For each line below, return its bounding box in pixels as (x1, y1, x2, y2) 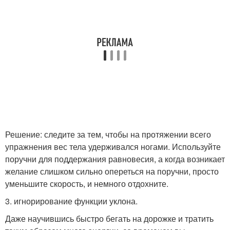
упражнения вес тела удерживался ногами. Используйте (5, 141, 221, 152)
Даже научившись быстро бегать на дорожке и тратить (5, 213, 214, 224)
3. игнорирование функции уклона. (5, 195, 138, 207)
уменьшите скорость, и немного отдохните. (5, 178, 168, 189)
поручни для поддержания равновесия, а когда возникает (5, 153, 225, 165)
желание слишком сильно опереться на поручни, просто (5, 165, 219, 177)
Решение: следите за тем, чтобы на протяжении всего (5, 128, 211, 140)
